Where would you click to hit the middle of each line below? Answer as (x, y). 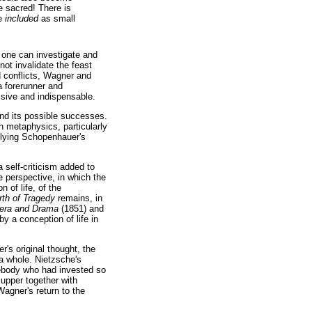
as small (57, 18)
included (22, 18)
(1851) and (83, 208)
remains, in (80, 198)
